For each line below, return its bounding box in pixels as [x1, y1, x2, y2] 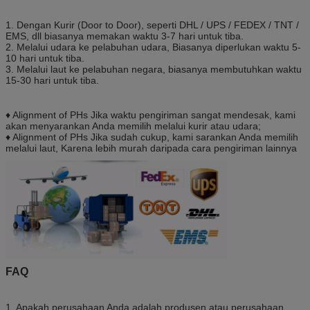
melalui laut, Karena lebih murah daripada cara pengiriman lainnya [6, 143, 297, 154]
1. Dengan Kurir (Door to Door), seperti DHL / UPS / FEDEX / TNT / [6, 19, 299, 31]
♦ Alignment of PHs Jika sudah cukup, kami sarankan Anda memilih [6, 131, 298, 143]
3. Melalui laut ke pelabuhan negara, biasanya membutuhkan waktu [6, 64, 302, 75]
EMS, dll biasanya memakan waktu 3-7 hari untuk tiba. [6, 30, 244, 42]
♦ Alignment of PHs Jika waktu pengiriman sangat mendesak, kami [6, 109, 295, 121]
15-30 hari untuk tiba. [6, 75, 99, 86]
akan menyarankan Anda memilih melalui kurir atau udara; [6, 120, 261, 132]
